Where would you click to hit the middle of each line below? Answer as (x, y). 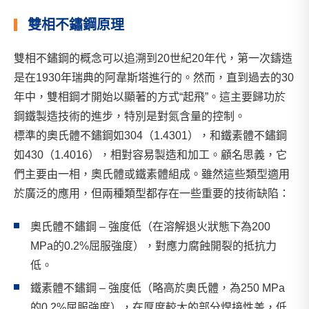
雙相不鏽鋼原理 (76, 25)
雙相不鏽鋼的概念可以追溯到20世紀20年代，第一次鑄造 (153, 58)
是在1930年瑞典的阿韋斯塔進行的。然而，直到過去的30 (154, 78)
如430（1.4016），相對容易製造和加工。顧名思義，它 (150, 155)
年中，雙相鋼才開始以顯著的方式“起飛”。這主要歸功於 (150, 97)
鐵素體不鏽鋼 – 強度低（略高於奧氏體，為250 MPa (158, 288)
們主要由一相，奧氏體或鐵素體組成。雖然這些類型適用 (152, 174)
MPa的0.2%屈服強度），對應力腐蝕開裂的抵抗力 (153, 246)
